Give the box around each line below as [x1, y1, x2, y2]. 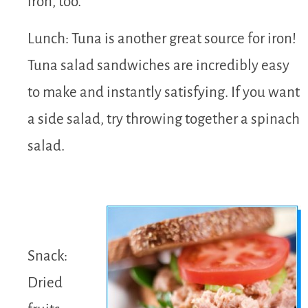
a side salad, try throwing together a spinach [27, 111, 300, 127]
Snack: [27, 247, 67, 264]
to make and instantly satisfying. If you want [27, 84, 300, 100]
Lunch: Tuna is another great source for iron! [27, 30, 296, 47]
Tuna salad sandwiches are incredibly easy [27, 57, 289, 74]
